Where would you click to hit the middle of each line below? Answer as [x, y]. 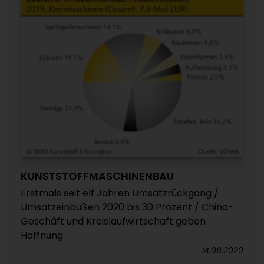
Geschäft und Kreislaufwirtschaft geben [113, 221]
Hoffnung [42, 235]
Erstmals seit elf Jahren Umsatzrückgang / [120, 193]
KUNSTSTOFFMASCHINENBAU [97, 176]
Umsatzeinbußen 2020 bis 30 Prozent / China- [127, 207]
